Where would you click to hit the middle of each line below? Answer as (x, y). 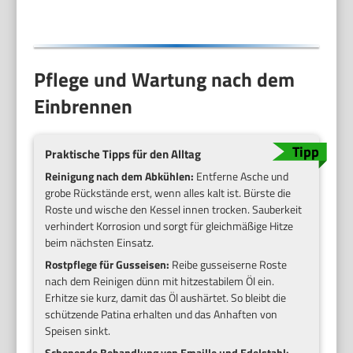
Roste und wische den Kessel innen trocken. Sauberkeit (174, 210)
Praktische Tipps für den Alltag (123, 154)
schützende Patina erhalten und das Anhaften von (162, 314)
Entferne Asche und (242, 176)
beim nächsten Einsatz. (100, 243)
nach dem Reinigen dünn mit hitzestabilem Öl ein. (160, 281)
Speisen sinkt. (78, 331)
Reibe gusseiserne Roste (229, 265)
